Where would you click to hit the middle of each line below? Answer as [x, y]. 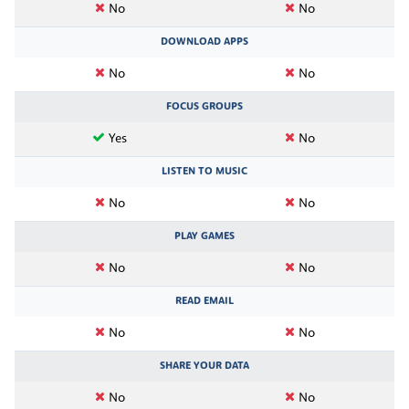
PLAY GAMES [204, 236]
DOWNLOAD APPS [204, 42]
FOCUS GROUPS [204, 106]
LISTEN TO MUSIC [204, 171]
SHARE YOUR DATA [204, 366]
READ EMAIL [204, 301]
